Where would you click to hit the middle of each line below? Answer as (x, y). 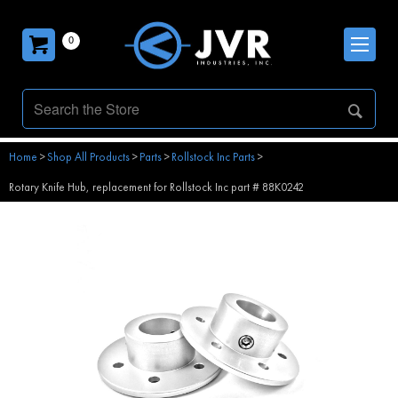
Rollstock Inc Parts (213, 157)
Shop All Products (88, 157)
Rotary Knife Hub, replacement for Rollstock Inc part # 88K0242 (156, 187)
